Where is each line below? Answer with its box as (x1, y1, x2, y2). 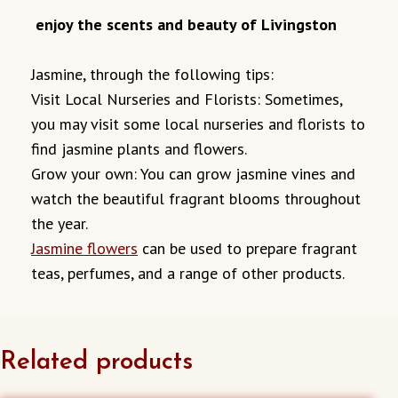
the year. (31, 213, 88, 235)
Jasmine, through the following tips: (31, 64, 274, 85)
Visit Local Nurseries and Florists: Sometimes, (31, 89, 342, 110)
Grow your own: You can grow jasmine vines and (31, 163, 355, 185)
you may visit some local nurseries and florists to (31, 114, 365, 135)
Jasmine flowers (31, 238, 138, 259)
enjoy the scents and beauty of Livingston (31, 14, 337, 36)
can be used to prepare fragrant (138, 238, 357, 259)
